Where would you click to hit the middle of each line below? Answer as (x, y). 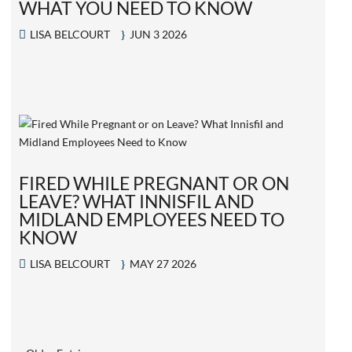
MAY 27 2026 (163, 263)
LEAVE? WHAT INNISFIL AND (137, 201)
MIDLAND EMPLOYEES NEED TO (152, 219)
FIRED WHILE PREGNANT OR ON (154, 183)
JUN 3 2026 (159, 34)
